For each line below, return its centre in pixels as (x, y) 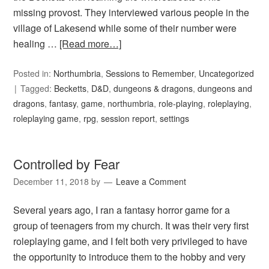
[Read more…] (91, 44)
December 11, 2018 (51, 182)
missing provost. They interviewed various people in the (131, 13)
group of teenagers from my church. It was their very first (131, 226)
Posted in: (34, 74)
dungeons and (225, 89)
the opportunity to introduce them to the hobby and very (130, 257)
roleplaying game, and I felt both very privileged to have (131, 241)
